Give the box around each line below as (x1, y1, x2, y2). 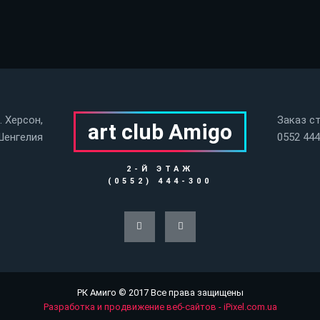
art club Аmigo (88, 119, 232, 145)
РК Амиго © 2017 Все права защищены (76, 286, 244, 298)
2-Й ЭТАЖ (126, 164, 194, 174)
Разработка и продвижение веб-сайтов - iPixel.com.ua (43, 301, 277, 312)
